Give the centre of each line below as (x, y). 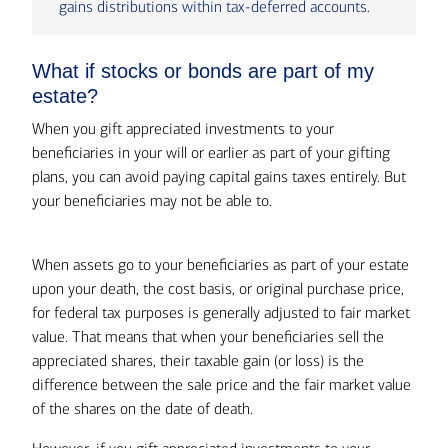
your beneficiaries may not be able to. (152, 201)
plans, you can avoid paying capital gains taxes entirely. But (219, 177)
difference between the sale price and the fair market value (221, 385)
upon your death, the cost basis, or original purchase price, (218, 289)
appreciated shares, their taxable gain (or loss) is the (198, 361)
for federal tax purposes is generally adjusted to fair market (221, 313)
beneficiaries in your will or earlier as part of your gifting (211, 153)
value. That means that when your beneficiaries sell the (208, 337)
